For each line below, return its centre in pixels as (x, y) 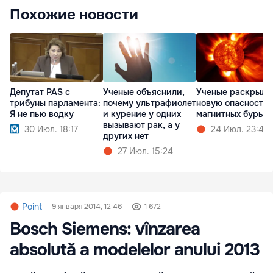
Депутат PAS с (40, 92)
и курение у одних (142, 114)
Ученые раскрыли (234, 92)
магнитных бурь (230, 114)
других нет (126, 136)
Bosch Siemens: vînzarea (105, 229)
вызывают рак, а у (141, 125)
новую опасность (232, 103)
